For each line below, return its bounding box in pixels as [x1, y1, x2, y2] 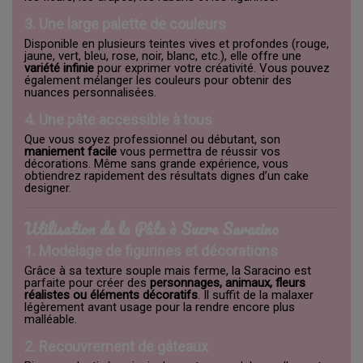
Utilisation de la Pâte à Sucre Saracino [24, 216, 279, 242]
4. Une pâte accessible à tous [24, 111, 212, 129]
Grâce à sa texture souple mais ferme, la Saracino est [24, 263, 311, 279]
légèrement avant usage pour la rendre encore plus [24, 300, 295, 315]
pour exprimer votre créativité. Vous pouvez [94, 61, 330, 76]
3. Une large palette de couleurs [24, 15, 226, 33]
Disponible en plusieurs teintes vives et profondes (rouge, [24, 36, 329, 52]
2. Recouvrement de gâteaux [24, 338, 208, 356]
